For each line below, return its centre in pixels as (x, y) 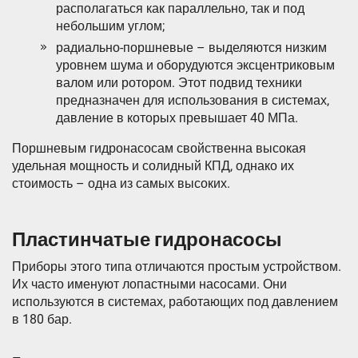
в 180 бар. (42, 320)
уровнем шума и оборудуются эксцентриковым (195, 66)
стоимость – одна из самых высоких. (121, 184)
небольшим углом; (110, 26)
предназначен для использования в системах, (193, 101)
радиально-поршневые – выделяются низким (191, 48)
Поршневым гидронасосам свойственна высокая (159, 149)
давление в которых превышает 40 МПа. (177, 118)
